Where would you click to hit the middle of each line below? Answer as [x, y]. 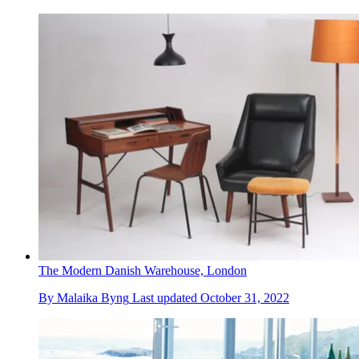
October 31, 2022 [245, 297]
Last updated [166, 297]
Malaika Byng [93, 297]
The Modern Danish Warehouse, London [143, 270]
